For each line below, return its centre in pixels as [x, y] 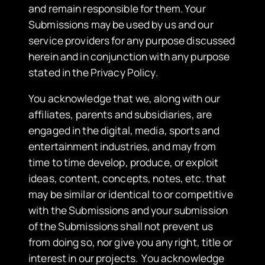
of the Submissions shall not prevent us [121, 226]
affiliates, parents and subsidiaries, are [120, 114]
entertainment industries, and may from [122, 146]
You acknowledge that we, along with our [124, 98]
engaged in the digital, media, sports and [124, 130]
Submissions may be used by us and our [121, 24]
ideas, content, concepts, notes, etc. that [127, 178]
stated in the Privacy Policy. [93, 72]
